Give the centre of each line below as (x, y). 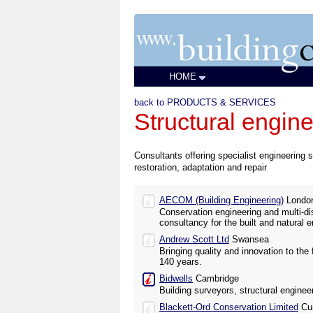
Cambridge (216, 278)
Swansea (249, 239)
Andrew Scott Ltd (194, 239)
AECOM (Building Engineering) (221, 200)
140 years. (181, 262)
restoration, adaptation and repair (201, 167)
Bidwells (176, 278)
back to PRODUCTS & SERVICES (205, 102)
